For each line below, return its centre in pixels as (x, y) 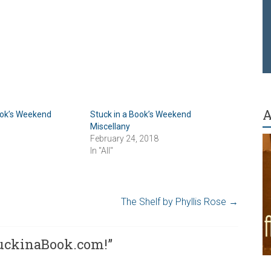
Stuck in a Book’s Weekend (141, 114)
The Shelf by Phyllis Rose (175, 201)
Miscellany (110, 126)
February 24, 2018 (125, 138)
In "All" (102, 150)
